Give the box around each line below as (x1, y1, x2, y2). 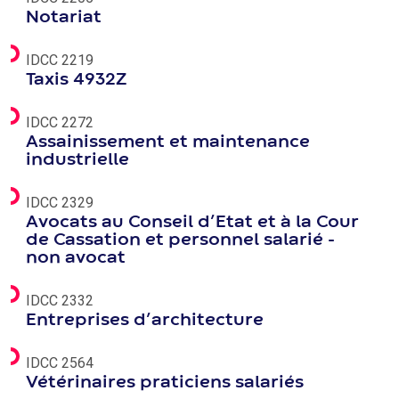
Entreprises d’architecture (26, 313, 264, 328)
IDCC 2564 (26, 354, 94, 371)
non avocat (26, 250, 126, 265)
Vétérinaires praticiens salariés (26, 375, 304, 390)
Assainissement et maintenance (26, 134, 310, 150)
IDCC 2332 (26, 292, 94, 309)
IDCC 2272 (26, 114, 94, 131)
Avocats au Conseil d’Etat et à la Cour (26, 215, 359, 230)
